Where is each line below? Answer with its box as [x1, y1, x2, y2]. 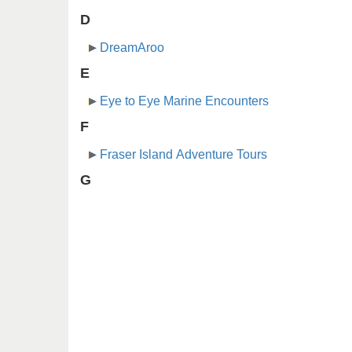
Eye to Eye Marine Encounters [100, 94, 269, 108]
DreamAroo [100, 41, 164, 55]
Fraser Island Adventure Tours [100, 148, 267, 162]
